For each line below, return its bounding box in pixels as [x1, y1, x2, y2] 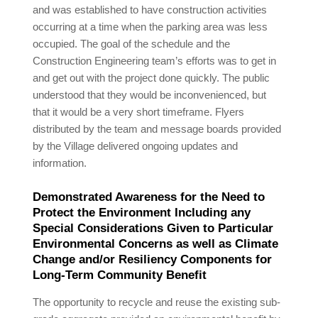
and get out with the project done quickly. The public [33, 72, 270, 84]
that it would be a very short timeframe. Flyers [33, 106, 245, 118]
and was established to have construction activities [33, 4, 268, 16]
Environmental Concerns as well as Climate [33, 237, 279, 251]
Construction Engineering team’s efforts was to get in [33, 55, 277, 67]
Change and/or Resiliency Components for [33, 253, 273, 266]
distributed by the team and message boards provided [33, 124, 282, 135]
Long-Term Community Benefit [33, 268, 207, 282]
